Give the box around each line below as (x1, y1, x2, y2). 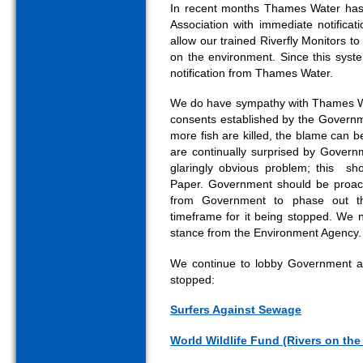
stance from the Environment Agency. (170, 227, 361, 240)
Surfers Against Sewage (170, 304, 301, 317)
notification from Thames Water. (170, 66, 333, 79)
